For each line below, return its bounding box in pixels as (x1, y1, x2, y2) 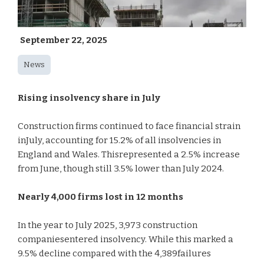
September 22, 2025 (20, 35, 107, 45)
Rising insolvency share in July (18, 93, 160, 103)
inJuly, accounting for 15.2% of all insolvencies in (18, 135, 221, 146)
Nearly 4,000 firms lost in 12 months (18, 192, 183, 202)
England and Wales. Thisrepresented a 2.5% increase (18, 149, 240, 160)
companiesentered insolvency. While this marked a (18, 234, 233, 245)
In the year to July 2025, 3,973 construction (18, 220, 197, 230)
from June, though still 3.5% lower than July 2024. (18, 163, 224, 174)
